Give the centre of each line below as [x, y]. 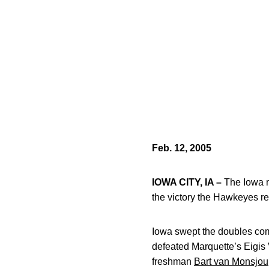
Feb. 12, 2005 [182, 148]
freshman [173, 261]
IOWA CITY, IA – [187, 182]
